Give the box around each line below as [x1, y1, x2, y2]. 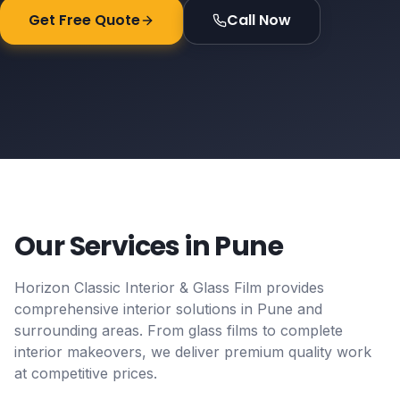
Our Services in [14, 228, 215, 265]
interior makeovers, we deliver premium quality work [14, 343, 371, 361]
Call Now [227, 10, 291, 30]
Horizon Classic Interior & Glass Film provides [14, 279, 324, 296]
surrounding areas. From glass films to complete [14, 321, 343, 339]
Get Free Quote [29, 10, 140, 30]
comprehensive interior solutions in [14, 300, 257, 318]
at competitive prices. [14, 364, 157, 382]
